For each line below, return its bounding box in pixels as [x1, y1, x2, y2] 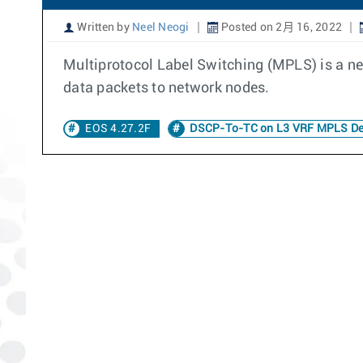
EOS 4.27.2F [85, 123, 151, 135]
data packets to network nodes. [63, 81, 270, 96]
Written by [75, 22, 132, 33]
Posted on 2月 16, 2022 [218, 22, 342, 33]
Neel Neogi [132, 22, 190, 33]
